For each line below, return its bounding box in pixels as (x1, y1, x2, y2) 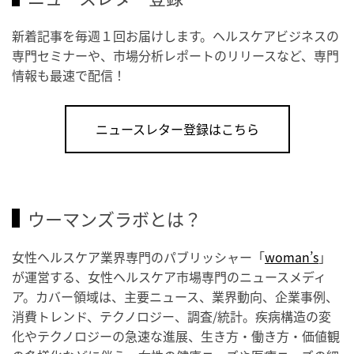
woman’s (265, 247, 318, 266)
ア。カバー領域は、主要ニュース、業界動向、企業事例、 (12, 286, 338, 306)
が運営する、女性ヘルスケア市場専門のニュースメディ (12, 266, 326, 286)
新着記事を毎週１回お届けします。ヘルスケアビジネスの (12, 25, 339, 45)
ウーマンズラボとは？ (28, 205, 201, 231)
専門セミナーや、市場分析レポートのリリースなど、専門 (12, 45, 339, 65)
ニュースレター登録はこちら (95, 119, 259, 138)
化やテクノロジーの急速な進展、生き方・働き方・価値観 (12, 326, 340, 345)
